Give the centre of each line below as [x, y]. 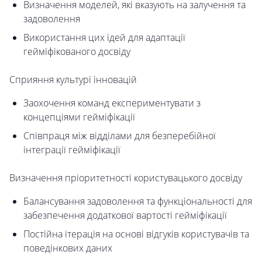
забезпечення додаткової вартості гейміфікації [125, 216]
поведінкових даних [68, 248]
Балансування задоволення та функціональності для [138, 201]
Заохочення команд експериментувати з [112, 103]
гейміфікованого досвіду [77, 52]
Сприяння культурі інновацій [73, 80]
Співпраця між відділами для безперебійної [120, 136]
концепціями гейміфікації [79, 117]
